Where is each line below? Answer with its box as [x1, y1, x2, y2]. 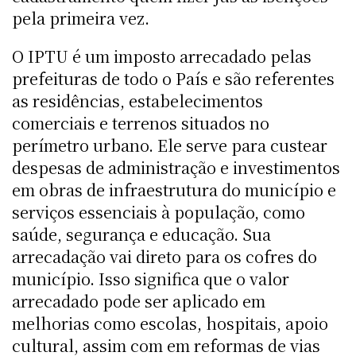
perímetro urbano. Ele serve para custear [12, 133, 327, 157]
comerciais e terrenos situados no [12, 110, 269, 134]
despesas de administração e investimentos [12, 155, 340, 179]
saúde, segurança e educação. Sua [12, 222, 271, 246]
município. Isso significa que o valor [12, 266, 289, 290]
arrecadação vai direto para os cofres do [12, 244, 317, 268]
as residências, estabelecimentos [12, 88, 263, 112]
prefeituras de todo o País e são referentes [12, 66, 335, 90]
